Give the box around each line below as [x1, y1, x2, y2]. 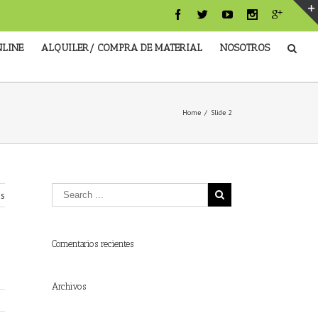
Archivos [52, 281, 86, 292]
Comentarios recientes [52, 238, 133, 249]
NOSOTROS [220, 42, 270, 54]
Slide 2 [211, 108, 231, 117]
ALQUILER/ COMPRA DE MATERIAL [41, 42, 202, 54]
